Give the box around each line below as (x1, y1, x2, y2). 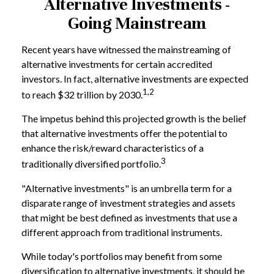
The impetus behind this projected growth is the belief (21, 113, 246, 125)
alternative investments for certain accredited (21, 58, 212, 70)
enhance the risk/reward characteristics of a (21, 142, 204, 154)
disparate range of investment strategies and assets (21, 196, 235, 209)
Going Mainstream (67, 13, 207, 34)
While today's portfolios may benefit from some (21, 250, 222, 262)
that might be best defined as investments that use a (21, 211, 237, 223)
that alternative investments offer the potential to (21, 127, 228, 139)
